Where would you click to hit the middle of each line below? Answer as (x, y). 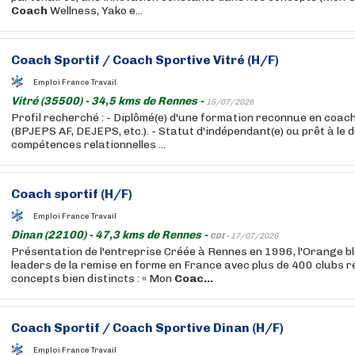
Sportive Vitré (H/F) (216, 60)
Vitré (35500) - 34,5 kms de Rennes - (109, 101)
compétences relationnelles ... (88, 145)
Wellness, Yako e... (95, 11)
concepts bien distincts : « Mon (93, 279)
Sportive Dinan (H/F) (218, 328)
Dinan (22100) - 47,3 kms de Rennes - (111, 235)
